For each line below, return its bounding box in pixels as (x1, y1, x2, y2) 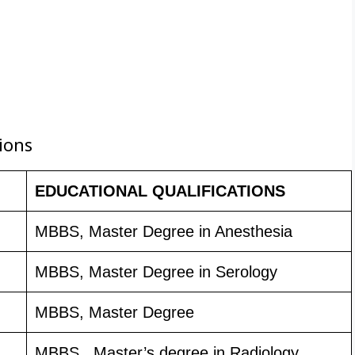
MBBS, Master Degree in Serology (35, 262, 277, 281)
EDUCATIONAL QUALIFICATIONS (35, 181, 285, 200)
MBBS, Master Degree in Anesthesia (35, 222, 292, 240)
